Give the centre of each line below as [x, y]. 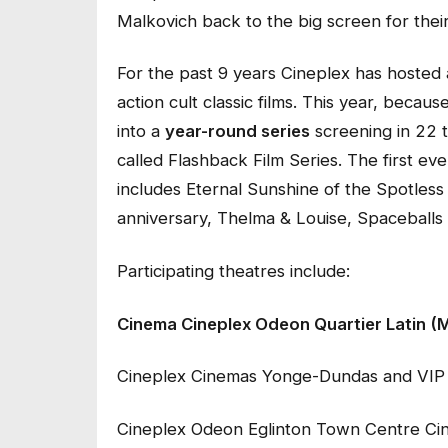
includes [151, 189]
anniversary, [167, 218]
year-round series [237, 131]
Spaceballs [400, 218]
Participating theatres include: [233, 270]
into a [141, 131]
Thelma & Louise [282, 218]
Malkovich [157, 20]
